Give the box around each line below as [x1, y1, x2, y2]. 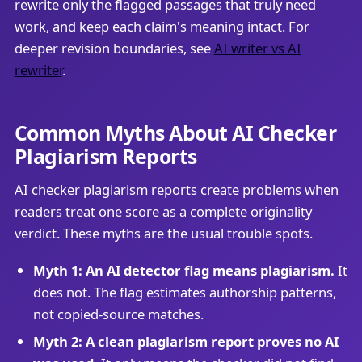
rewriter [14, 61, 62, 80]
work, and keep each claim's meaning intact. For [14, 17, 309, 36]
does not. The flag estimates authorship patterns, [32, 282, 336, 301]
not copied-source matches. [32, 304, 204, 323]
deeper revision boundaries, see [14, 39, 214, 58]
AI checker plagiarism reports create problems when [14, 180, 339, 200]
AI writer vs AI [213, 39, 301, 58]
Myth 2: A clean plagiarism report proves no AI [32, 332, 339, 351]
